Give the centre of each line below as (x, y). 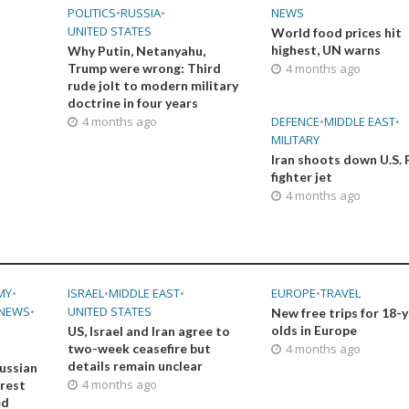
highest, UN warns (326, 49)
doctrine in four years (132, 102)
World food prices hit (337, 32)
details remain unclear (135, 365)
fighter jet (302, 176)
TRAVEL (341, 293)
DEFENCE (296, 121)
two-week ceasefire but (139, 348)
